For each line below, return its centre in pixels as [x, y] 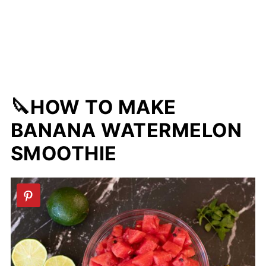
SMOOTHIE [64, 154]
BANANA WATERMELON [126, 131]
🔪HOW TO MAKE [93, 107]
